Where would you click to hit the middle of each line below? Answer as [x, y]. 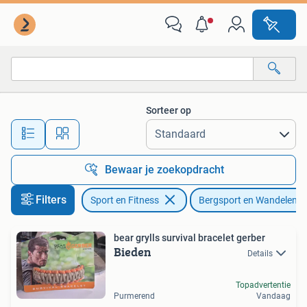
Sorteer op [169, 110]
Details [260, 254]
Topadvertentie [263, 285]
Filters [51, 200]
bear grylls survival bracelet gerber [189, 238]
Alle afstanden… [144, 128]
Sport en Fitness [125, 200]
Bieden [133, 252]
